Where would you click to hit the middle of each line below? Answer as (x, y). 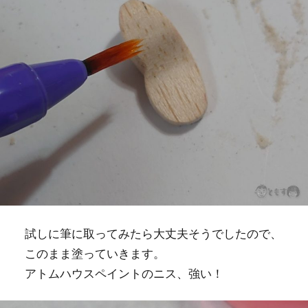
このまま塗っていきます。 (95, 253)
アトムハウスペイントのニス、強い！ (124, 273)
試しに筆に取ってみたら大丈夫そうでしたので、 (153, 233)
